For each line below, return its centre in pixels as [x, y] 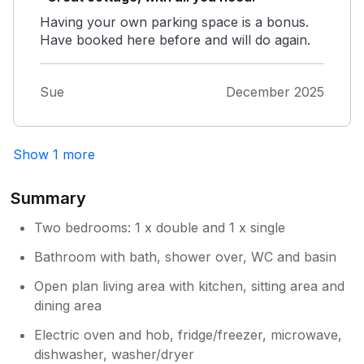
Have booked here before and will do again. [175, 39]
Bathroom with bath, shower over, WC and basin [186, 256]
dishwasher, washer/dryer [115, 354]
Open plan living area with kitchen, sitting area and [190, 286]
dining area [68, 305]
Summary [49, 198]
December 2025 [275, 91]
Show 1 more [54, 154]
